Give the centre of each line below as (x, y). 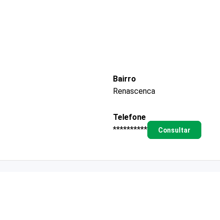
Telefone (129, 117)
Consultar (174, 130)
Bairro (124, 79)
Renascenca (134, 91)
